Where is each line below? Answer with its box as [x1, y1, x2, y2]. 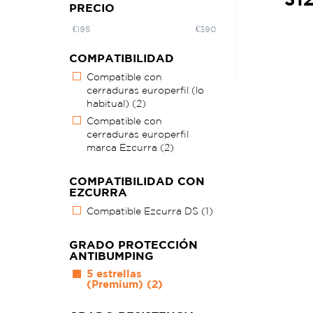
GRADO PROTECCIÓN [69, 238, 198, 252]
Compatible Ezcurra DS [87, 205, 201, 217]
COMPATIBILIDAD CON [69, 175, 205, 188]
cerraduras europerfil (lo [87, 85, 204, 96]
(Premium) [87, 278, 147, 291]
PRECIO [69, 1, 115, 15]
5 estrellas [87, 268, 142, 280]
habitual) [87, 98, 132, 110]
